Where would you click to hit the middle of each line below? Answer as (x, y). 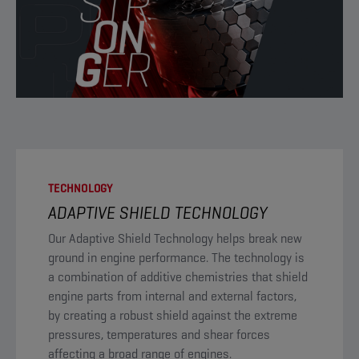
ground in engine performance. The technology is (176, 257)
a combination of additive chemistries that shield (178, 276)
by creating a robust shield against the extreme (173, 315)
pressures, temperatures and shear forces (159, 334)
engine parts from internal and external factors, (172, 296)
